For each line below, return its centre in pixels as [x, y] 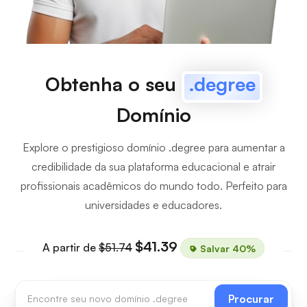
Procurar [251, 299]
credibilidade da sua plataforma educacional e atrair [153, 167]
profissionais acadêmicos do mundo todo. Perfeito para [153, 186]
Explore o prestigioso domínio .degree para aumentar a [153, 147]
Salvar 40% [226, 248]
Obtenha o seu [113, 84]
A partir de [71, 247]
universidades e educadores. [153, 205]
